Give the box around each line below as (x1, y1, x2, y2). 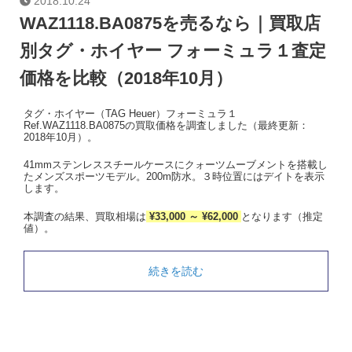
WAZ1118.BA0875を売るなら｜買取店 (20, 13, 321, 33)
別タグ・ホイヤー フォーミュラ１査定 (20, 40, 326, 60)
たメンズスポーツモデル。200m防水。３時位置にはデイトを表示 (24, 170, 324, 183)
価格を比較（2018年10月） (20, 68, 233, 88)
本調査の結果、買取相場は (24, 211, 146, 223)
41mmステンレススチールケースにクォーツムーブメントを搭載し (24, 159, 328, 171)
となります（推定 (241, 211, 323, 223)
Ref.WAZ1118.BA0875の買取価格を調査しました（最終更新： (24, 119, 309, 131)
